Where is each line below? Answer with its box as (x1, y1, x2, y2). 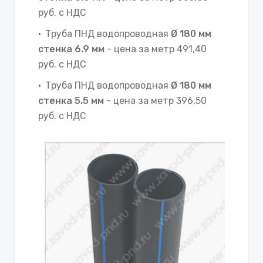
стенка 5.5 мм (38, 95, 104, 106)
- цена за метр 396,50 (104, 95, 207, 106)
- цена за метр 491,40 (104, 43, 207, 55)
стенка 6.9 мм (38, 43, 104, 55)
